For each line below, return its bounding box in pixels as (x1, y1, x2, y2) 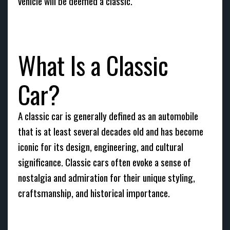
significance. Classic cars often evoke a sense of (18, 155, 191, 169)
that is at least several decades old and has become (18, 124, 203, 139)
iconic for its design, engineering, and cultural (18, 139, 183, 154)
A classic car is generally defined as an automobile (18, 108, 198, 123)
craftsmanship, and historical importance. (18, 185, 170, 200)
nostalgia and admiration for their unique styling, (18, 170, 195, 185)
